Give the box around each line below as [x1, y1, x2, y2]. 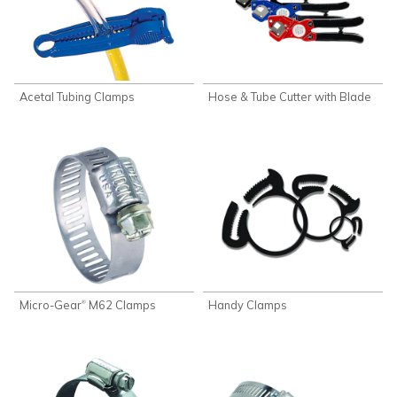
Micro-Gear [19, 298, 82, 313]
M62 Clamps [86, 298, 157, 313]
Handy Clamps [208, 298, 288, 313]
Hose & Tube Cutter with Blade [208, 90, 372, 105]
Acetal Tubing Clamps [19, 90, 136, 105]
